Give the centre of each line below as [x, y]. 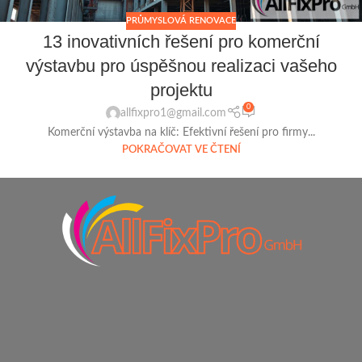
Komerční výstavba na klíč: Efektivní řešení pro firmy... [181, 132]
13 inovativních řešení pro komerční [181, 42]
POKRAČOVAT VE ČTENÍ [181, 149]
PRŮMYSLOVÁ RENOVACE [181, 20]
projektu [181, 90]
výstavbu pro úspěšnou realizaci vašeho [181, 66]
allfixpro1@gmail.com [174, 114]
